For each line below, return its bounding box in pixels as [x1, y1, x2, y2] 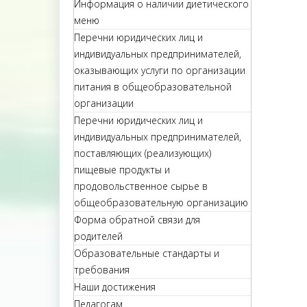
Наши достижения [74, 280, 156, 293]
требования [74, 263, 130, 276]
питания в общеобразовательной [74, 80, 232, 93]
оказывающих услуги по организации [74, 64, 245, 77]
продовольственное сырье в [74, 180, 208, 193]
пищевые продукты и [74, 163, 170, 176]
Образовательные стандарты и [74, 247, 219, 260]
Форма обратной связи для [74, 213, 200, 226]
